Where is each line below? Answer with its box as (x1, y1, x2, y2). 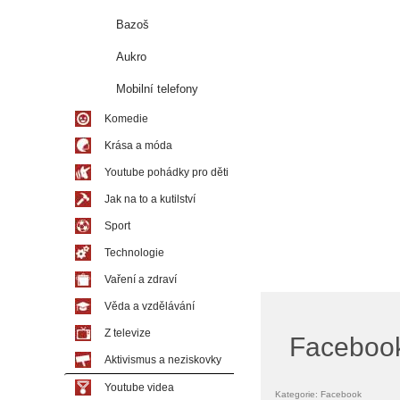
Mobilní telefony (116, 82, 198, 96)
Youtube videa (104, 381, 174, 394)
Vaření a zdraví (104, 273, 177, 286)
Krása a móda (104, 139, 172, 152)
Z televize (104, 327, 151, 339)
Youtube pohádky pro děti (104, 166, 229, 179)
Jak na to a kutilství (104, 193, 196, 205)
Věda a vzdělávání (104, 300, 195, 312)
